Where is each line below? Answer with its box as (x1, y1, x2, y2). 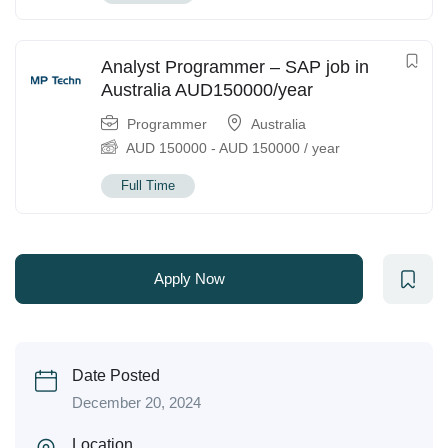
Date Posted (72, 367, 160, 384)
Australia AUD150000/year (101, 80, 313, 100)
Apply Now (153, 270, 225, 287)
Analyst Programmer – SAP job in (101, 57, 369, 77)
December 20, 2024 (72, 394, 201, 411)
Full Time (121, 178, 175, 193)
